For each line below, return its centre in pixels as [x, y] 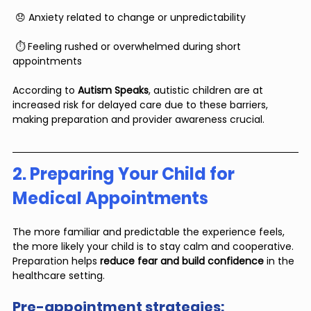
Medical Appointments [110, 199]
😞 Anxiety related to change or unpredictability [129, 18]
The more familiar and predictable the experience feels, [150, 232]
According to [45, 91]
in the [280, 261]
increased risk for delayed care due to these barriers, [142, 105]
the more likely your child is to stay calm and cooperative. [154, 247]
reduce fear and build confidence [182, 261]
